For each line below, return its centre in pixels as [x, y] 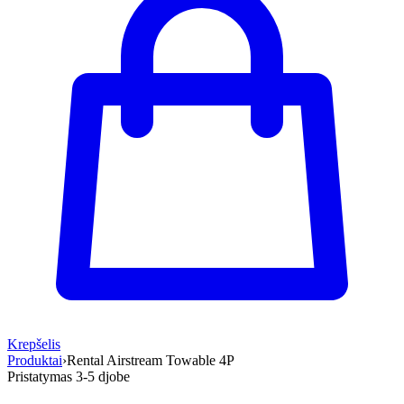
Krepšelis [34, 344]
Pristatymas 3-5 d [56, 376]
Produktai [35, 360]
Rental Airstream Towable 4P [151, 360]
